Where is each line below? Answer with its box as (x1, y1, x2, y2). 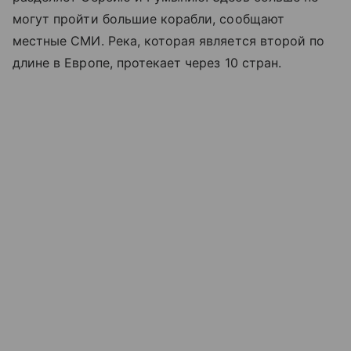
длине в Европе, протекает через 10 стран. (13, 54, 281, 71)
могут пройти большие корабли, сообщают (13, 10, 284, 27)
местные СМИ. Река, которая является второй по (13, 32, 325, 49)
